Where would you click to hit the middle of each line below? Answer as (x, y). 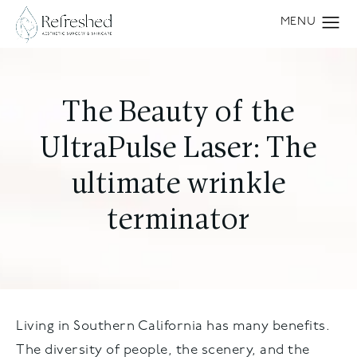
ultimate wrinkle (178, 186)
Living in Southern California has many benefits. (175, 326)
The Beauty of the (178, 114)
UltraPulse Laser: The (178, 150)
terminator (178, 222)
